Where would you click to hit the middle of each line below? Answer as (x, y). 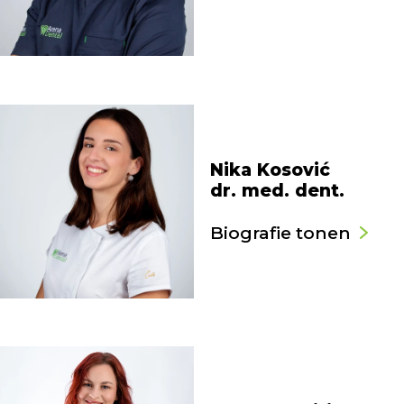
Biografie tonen (280, 233)
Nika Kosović (270, 170)
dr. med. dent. (277, 190)
